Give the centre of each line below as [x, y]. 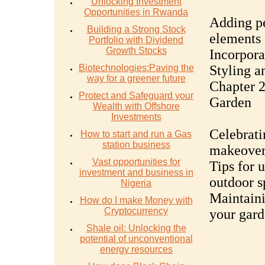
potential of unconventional [136, 239]
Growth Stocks [136, 51]
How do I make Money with [136, 200]
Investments [136, 117]
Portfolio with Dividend [136, 40]
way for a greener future [136, 78]
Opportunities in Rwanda [136, 12]
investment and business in [136, 172]
